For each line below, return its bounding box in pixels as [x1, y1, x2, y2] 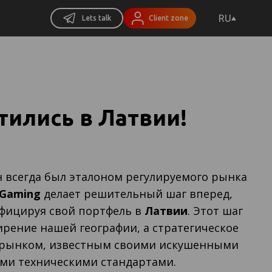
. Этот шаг [188, 203, 243, 218]
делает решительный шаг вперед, [41, 186, 233, 201]
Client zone [148, 14, 188, 22]
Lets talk [82, 14, 111, 22]
